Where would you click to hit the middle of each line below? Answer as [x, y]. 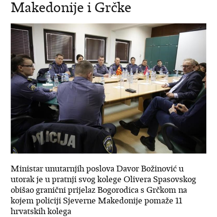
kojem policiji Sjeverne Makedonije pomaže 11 [97, 200]
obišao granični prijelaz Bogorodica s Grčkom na [99, 190]
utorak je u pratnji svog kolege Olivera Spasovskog [104, 179]
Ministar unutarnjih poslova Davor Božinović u [97, 168]
